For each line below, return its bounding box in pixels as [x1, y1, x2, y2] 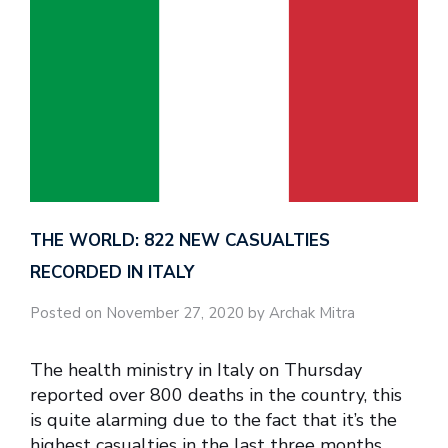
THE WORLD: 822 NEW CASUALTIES [30, 228, 330, 252]
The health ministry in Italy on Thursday [30, 358, 362, 383]
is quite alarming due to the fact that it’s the [30, 408, 397, 433]
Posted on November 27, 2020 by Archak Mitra [30, 302, 355, 323]
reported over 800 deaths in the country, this [30, 383, 402, 408]
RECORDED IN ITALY [30, 260, 194, 284]
